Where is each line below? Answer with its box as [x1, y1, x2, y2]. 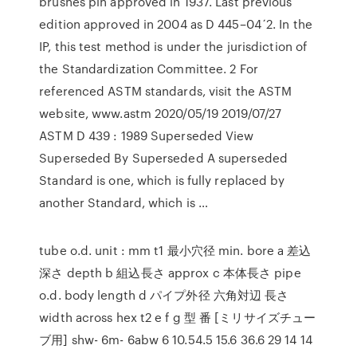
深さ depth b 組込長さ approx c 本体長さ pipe [39, 264, 301, 281]
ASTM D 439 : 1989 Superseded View [39, 127, 254, 144]
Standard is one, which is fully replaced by [39, 171, 285, 189]
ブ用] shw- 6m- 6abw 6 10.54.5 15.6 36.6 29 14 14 [39, 331, 312, 348]
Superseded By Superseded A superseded [39, 149, 288, 167]
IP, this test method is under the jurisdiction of [39, 37, 308, 55]
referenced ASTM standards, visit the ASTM [39, 82, 292, 100]
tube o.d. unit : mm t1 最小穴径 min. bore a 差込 [39, 241, 312, 259]
